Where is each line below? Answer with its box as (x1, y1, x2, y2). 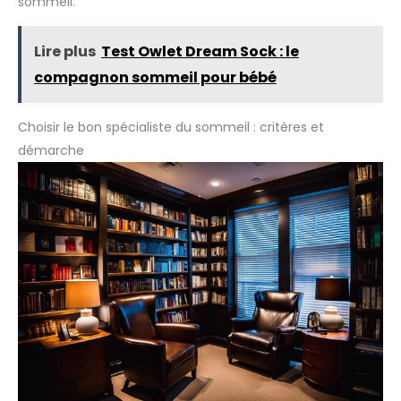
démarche (18, 141, 84, 159)
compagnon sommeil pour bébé (34, 66, 277, 88)
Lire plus (34, 40, 96, 62)
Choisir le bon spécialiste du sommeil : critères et (18, 117, 324, 136)
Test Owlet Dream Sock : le (101, 40, 299, 62)
